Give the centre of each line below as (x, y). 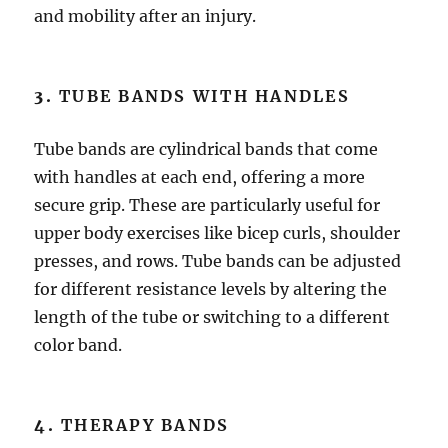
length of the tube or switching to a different (212, 317)
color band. (78, 345)
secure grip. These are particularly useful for (207, 205)
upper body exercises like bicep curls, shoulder (217, 233)
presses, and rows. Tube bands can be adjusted (218, 261)
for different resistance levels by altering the (211, 289)
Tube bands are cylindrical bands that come (206, 149)
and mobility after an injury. (145, 16)
